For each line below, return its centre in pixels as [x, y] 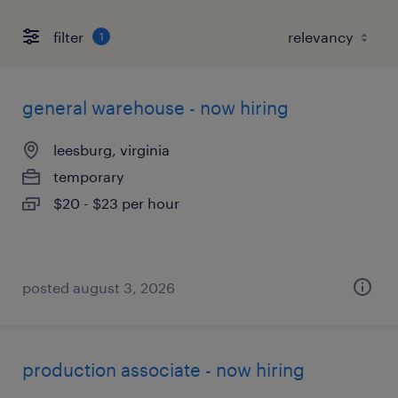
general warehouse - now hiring [155, 107]
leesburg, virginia [111, 150]
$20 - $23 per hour [116, 203]
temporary [89, 176]
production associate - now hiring [163, 370]
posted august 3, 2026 [99, 287]
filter [68, 36]
